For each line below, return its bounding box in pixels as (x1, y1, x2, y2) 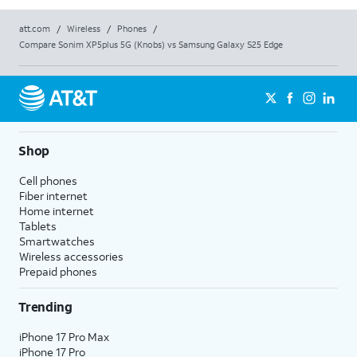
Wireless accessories (19, 248, 124, 264)
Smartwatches (19, 233, 95, 249)
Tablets (19, 218, 57, 233)
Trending (18, 297, 73, 315)
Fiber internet (19, 187, 88, 203)
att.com (19, 22, 50, 34)
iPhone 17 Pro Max (19, 328, 109, 344)
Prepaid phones (19, 263, 97, 279)
